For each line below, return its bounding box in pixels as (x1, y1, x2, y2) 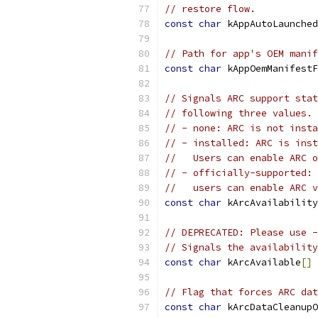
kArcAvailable (221, 256, 301, 268)
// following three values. (165, 107, 312, 119)
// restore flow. (165, 3, 256, 15)
